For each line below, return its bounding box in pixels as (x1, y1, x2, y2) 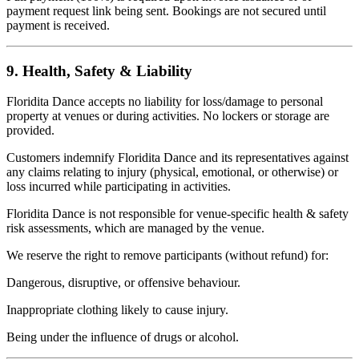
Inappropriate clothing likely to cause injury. (6, 303, 228, 317)
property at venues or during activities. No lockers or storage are (6, 109, 329, 123)
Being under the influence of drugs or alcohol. (6, 330, 239, 345)
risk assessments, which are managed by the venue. (6, 221, 264, 236)
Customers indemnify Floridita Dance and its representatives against (6, 151, 349, 165)
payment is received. (6, 18, 110, 32)
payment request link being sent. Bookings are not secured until (6, 3, 326, 18)
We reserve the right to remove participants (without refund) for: (6, 248, 329, 263)
